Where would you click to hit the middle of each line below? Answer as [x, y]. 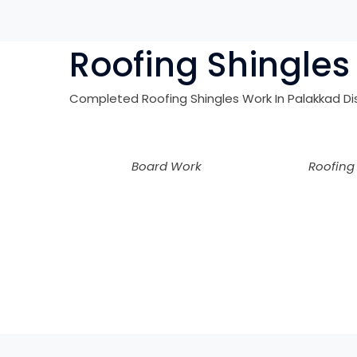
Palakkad [316, 98]
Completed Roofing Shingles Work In [178, 98]
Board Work [167, 166]
